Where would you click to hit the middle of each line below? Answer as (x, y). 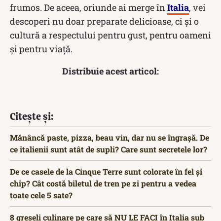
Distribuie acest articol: (110, 71)
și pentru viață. (41, 49)
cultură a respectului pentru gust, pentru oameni (110, 35)
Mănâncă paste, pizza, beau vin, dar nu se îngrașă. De (110, 137)
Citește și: (32, 116)
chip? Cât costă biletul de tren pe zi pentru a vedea (103, 183)
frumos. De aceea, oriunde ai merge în (89, 7)
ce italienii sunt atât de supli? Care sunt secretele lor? (109, 149)
